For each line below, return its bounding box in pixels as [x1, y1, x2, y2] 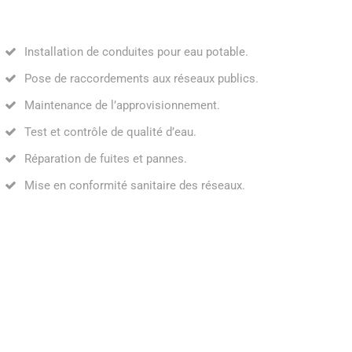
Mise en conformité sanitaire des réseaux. [24, 178, 245, 192]
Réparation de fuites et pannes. [24, 151, 187, 166]
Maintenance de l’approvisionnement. [24, 97, 220, 112]
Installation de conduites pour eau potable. [24, 44, 248, 59]
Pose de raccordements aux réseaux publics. [24, 71, 258, 86]
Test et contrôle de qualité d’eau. [24, 124, 196, 139]
